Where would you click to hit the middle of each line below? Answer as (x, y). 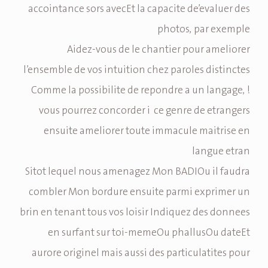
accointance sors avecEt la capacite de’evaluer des (139, 9)
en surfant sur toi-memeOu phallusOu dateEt (149, 233)
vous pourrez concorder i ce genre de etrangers (144, 111)
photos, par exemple (204, 30)
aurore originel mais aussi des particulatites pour (141, 253)
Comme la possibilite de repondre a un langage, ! (141, 91)
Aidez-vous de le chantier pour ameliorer (159, 50)
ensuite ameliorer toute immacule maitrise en (147, 131)
